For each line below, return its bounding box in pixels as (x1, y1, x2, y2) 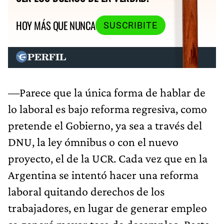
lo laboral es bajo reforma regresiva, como (8, 101, 207, 115)
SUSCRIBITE (103, 20, 157, 30)
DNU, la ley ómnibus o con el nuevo (8, 134, 178, 148)
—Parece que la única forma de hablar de (8, 85, 205, 99)
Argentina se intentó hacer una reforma (8, 167, 198, 181)
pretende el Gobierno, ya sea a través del (8, 118, 202, 132)
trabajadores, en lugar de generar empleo (8, 200, 207, 214)
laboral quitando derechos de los (8, 184, 164, 198)
